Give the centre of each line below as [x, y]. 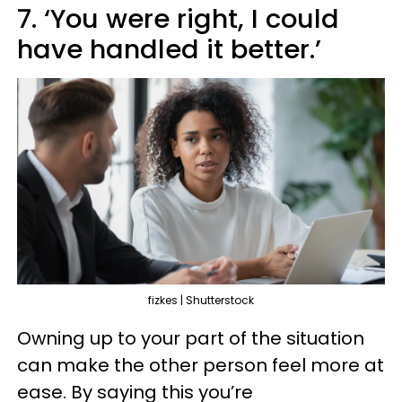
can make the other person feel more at [201, 366]
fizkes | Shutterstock [201, 301]
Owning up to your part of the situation [191, 339]
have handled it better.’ [169, 49]
